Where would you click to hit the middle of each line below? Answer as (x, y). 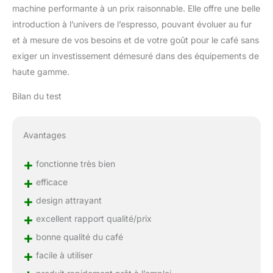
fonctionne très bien (74, 163)
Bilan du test (37, 96)
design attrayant (67, 200)
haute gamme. (41, 71)
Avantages (44, 135)
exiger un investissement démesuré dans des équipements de (136, 55)
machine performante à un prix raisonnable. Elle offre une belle (136, 8)
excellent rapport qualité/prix (92, 218)
